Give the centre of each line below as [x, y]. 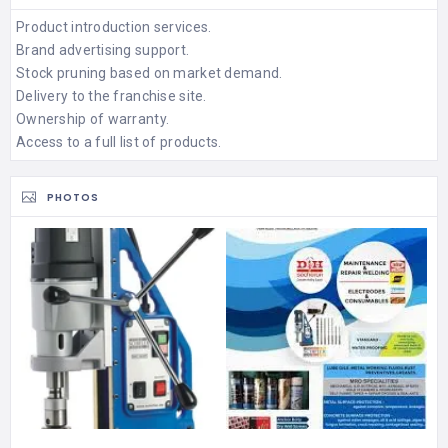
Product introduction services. [114, 26]
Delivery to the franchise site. [111, 95]
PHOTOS [73, 197]
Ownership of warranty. [93, 118]
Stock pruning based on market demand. [149, 72]
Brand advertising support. [103, 49]
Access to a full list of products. [119, 141]
